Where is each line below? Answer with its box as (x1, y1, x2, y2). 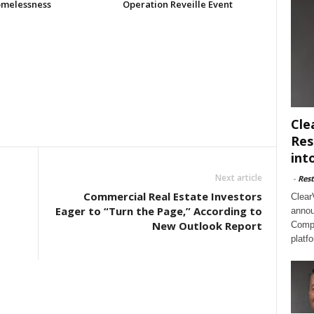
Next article (214, 172, 262, 184)
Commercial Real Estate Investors (83, 189, 262, 203)
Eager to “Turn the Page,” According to (55, 204, 262, 218)
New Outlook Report (151, 219, 262, 233)
